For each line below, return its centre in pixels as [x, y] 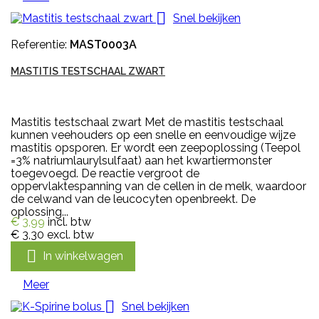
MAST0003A [103, 45]
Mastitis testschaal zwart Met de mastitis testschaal [147, 122]
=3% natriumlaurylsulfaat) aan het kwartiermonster [141, 161]
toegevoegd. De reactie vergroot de [105, 174]
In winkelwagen [83, 256]
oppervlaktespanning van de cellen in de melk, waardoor [158, 187]
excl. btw [70, 235]
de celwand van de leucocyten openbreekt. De [133, 199]
